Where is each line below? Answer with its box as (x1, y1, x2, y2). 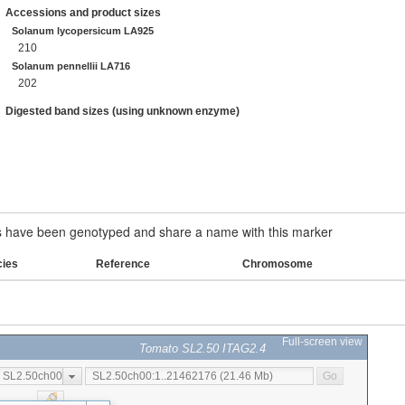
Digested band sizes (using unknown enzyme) (5, 105, 240, 118)
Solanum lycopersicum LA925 (12, 24, 155, 36)
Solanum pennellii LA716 (12, 60, 131, 71)
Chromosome (242, 258, 313, 270)
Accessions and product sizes (5, 6, 161, 19)
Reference (96, 258, 150, 270)
